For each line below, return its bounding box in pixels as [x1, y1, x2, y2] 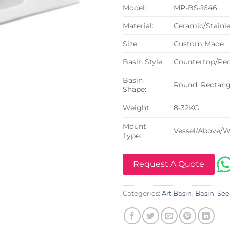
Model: [123, 3, 146, 12]
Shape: [123, 84, 146, 94]
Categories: [123, 189, 162, 197]
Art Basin [162, 189, 192, 197]
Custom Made [174, 39, 224, 48]
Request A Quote [133, 159, 204, 169]
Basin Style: [123, 56, 164, 66]
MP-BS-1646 [174, 3, 218, 12]
